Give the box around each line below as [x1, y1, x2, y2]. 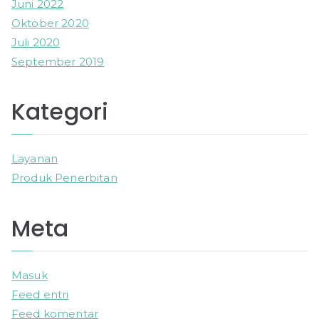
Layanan [11, 152, 58, 166]
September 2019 [11, 54, 105, 68]
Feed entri [11, 287, 69, 301]
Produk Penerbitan [11, 171, 117, 185]
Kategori [11, 96, 109, 128]
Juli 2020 [11, 35, 61, 49]
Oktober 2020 [11, 16, 89, 30]
